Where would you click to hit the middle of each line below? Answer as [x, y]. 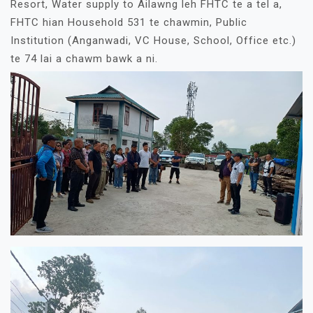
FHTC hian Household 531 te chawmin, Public [129, 23]
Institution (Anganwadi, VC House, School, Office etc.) [153, 41]
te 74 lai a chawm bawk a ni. [84, 59]
